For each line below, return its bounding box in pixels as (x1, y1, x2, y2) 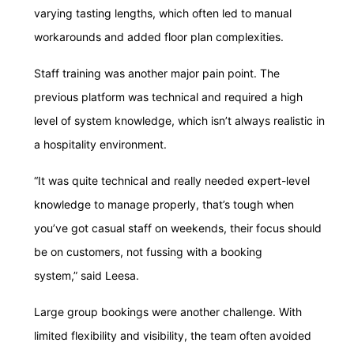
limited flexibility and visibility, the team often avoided (34, 329, 311, 342)
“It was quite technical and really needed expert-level (34, 174, 310, 187)
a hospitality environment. (34, 137, 167, 151)
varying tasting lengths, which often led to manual (34, 6, 292, 20)
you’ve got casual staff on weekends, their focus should (34, 221, 322, 235)
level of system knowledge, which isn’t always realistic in (34, 114, 325, 127)
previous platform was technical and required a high (34, 90, 303, 104)
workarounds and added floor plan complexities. (34, 30, 287, 43)
